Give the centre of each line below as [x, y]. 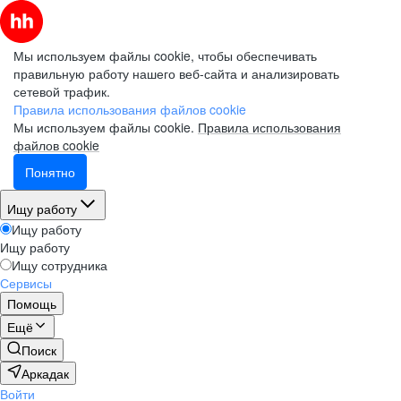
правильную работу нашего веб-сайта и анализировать [176, 73]
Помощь [32, 303]
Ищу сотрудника [60, 265]
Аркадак [45, 373]
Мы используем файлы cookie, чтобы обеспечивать [165, 55]
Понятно [50, 172]
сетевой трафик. [62, 91]
